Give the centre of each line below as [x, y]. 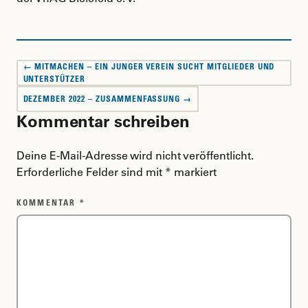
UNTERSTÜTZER [54, 79]
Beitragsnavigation [89, 65]
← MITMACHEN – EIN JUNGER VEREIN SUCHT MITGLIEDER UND [149, 66]
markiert [194, 172]
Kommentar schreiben [103, 121]
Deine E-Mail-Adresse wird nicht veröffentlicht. [135, 155]
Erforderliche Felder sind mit [91, 172]
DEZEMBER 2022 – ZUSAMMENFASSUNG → [108, 99]
